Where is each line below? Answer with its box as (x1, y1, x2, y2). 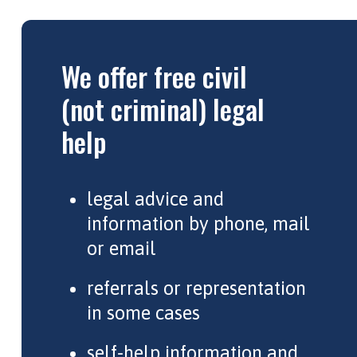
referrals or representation (86, 277, 306, 300)
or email (86, 237, 156, 259)
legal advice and (86, 188, 224, 210)
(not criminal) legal (61, 88, 265, 129)
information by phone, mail (86, 213, 310, 234)
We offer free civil (61, 56, 247, 96)
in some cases (86, 302, 200, 324)
